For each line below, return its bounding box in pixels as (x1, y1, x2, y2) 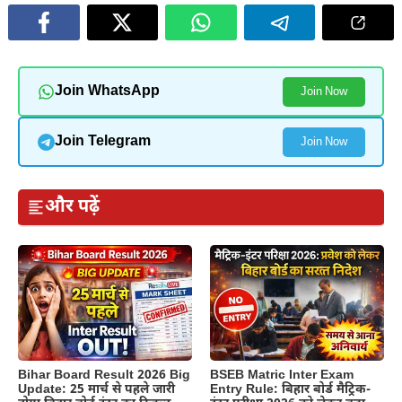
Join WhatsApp (54, 82, 160, 101)
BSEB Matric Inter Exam (210, 366, 354, 384)
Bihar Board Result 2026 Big (18, 367, 190, 384)
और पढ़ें (45, 196, 100, 220)
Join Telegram (54, 132, 151, 152)
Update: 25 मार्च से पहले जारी (18, 381, 175, 398)
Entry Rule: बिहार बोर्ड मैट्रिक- (210, 380, 371, 398)
